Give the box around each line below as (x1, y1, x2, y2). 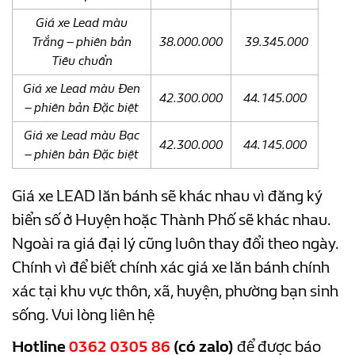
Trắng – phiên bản (32, 33, 132, 49)
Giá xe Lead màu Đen (23, 80, 140, 96)
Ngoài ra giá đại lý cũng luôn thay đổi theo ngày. (12, 234, 338, 253)
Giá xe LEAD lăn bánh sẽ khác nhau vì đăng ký (12, 186, 323, 205)
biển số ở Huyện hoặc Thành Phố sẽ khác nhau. (12, 210, 330, 229)
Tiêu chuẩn (51, 52, 113, 68)
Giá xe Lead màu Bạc (24, 127, 139, 143)
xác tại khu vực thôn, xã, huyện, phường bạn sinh (12, 281, 338, 300)
